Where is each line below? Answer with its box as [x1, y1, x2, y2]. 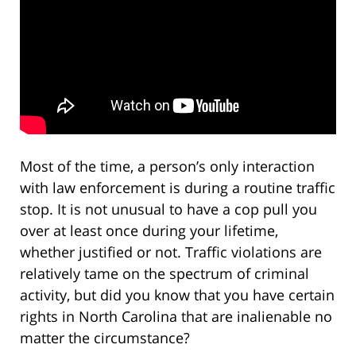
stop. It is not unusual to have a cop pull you [20, 199, 317, 219]
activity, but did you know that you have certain [20, 285, 335, 305]
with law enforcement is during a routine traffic [20, 178, 335, 198]
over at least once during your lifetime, [20, 221, 278, 241]
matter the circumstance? [20, 328, 190, 348]
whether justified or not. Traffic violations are [20, 242, 322, 262]
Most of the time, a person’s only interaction [20, 157, 315, 176]
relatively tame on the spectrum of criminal [20, 264, 309, 284]
